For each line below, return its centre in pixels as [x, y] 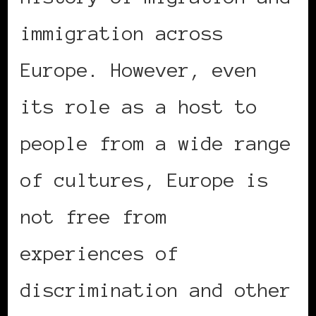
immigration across [122, 33]
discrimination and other [156, 290]
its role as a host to [139, 106]
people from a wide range [156, 143]
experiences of [99, 253]
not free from [94, 216]
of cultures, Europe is [145, 180]
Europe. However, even [139, 69]
